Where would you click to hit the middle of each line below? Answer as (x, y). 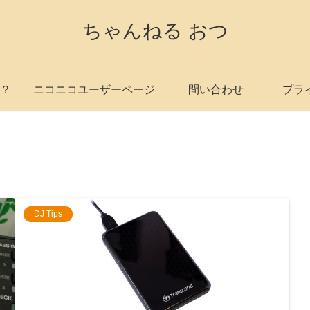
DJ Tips (48, 214)
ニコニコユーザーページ (94, 90)
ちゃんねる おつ (155, 31)
